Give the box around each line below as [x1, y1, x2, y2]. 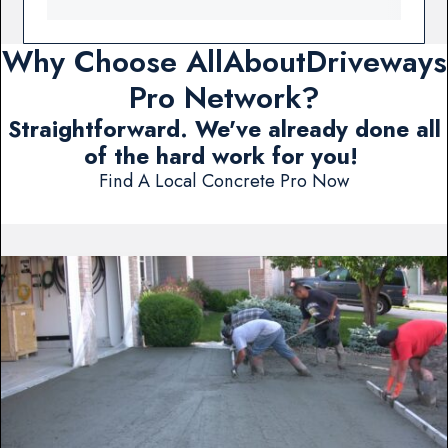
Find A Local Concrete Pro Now [99, 166, 349, 194]
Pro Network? [128, 75, 320, 119]
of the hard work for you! [83, 139, 365, 173]
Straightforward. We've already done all [7, 112, 441, 146]
